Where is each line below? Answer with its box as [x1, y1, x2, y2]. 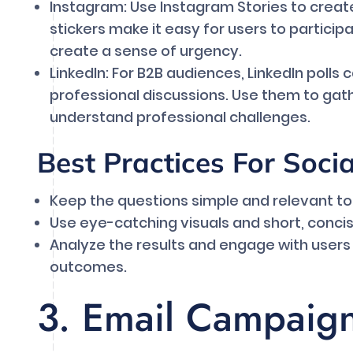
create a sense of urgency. [50, 41, 242, 61]
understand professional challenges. [50, 107, 310, 128]
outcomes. [50, 257, 127, 277]
